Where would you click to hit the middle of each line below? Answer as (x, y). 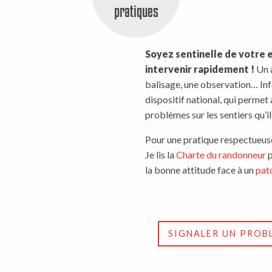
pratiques (136, 11)
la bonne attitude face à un (200, 170)
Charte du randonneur (221, 155)
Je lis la (161, 155)
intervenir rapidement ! (201, 69)
